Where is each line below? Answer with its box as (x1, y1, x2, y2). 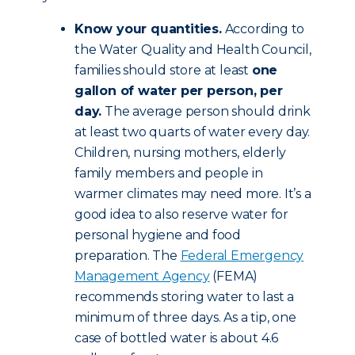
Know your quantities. (74, 21, 222, 36)
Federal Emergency (180, 248, 304, 263)
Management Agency (74, 269, 210, 284)
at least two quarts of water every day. (74, 124, 311, 139)
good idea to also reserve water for (74, 207, 289, 222)
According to (221, 21, 305, 36)
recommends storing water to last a (74, 289, 295, 304)
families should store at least (74, 63, 252, 78)
